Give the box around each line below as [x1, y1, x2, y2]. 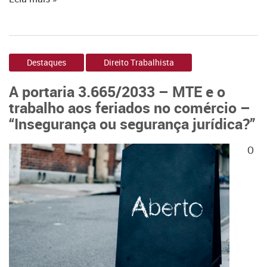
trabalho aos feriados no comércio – [9, 97, 250, 117]
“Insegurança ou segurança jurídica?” [9, 113, 255, 133]
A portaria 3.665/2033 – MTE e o [9, 81, 225, 101]
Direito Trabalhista [104, 57, 174, 68]
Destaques [27, 57, 66, 68]
